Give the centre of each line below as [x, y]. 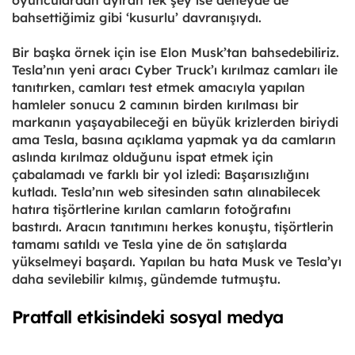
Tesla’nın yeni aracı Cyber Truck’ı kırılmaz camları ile [175, 69]
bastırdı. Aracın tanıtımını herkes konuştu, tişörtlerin [173, 226]
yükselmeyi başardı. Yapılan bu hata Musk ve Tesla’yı [177, 261]
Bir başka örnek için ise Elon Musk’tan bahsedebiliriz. [176, 52]
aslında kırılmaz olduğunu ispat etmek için [143, 157]
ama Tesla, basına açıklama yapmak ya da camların [174, 139]
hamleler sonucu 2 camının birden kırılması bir [155, 104]
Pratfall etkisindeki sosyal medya [148, 317]
